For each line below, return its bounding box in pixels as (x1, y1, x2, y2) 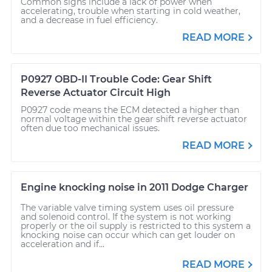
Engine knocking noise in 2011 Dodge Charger (21, 181, 248, 193)
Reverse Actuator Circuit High (21, 86, 171, 98)
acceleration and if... (21, 238, 104, 250)
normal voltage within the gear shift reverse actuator (21, 113, 247, 124)
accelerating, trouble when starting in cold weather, (21, 5, 240, 16)
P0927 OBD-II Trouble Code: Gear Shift (21, 73, 212, 85)
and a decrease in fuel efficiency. (21, 14, 158, 25)
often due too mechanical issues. (21, 122, 160, 134)
